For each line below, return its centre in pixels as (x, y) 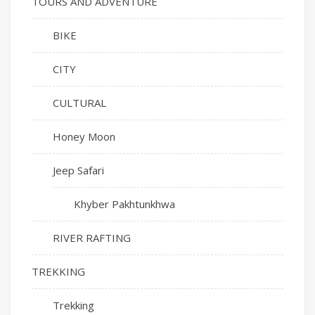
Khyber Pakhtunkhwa (124, 204)
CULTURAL (79, 103)
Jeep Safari (78, 171)
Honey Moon (84, 137)
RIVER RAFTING (92, 238)
